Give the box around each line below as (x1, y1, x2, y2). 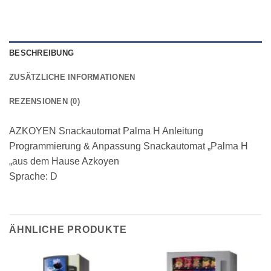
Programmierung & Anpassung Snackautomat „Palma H (9, 140, 248, 151)
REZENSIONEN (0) (9, 96, 80, 106)
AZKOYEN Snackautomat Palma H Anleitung (9, 125, 203, 136)
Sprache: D (9, 171, 57, 181)
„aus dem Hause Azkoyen (9, 155, 119, 166)
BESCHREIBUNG (9, 48, 74, 57)
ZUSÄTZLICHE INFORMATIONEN (9, 72, 135, 82)
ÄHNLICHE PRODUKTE (9, 224, 127, 235)
